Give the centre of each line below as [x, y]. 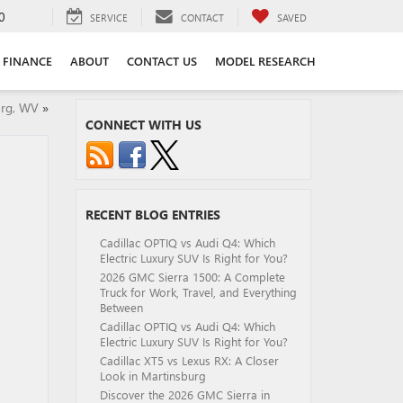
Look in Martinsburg [154, 376]
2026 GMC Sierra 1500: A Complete [192, 277]
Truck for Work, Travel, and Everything [198, 292]
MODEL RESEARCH [265, 60]
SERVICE [109, 17]
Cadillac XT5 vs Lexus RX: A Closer [189, 360]
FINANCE [27, 60]
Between [123, 307]
